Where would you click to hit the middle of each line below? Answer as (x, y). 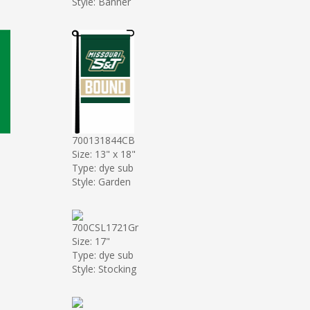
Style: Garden (101, 181)
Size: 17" (91, 241)
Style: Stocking (104, 268)
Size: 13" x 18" (103, 154)
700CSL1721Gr (105, 227)
